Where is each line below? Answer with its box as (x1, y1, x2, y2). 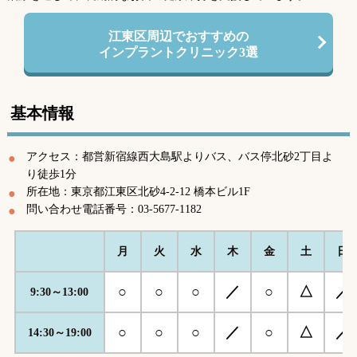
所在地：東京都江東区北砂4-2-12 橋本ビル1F (25, 186, 250, 198)
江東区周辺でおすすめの (108, 29, 249, 43)
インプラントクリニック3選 (98, 45, 258, 59)
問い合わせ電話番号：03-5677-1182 (25, 203, 202, 215)
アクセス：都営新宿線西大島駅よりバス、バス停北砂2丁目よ (25, 151, 333, 163)
